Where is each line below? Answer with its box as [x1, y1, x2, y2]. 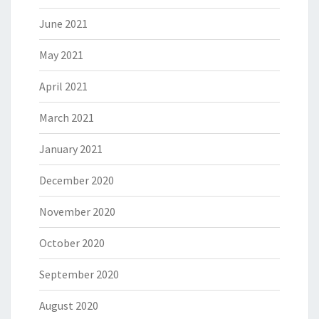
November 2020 [39, 204, 115, 219]
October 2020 [39, 236, 105, 251]
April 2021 [39, 79, 88, 94]
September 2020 [39, 267, 119, 282]
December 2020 [39, 173, 114, 188]
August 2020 [39, 298, 98, 313]
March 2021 [39, 110, 94, 125]
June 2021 [39, 16, 88, 31]
